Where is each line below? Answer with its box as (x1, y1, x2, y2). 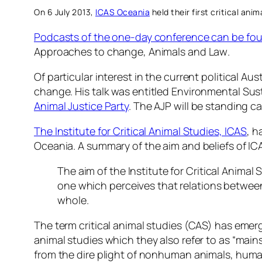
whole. (57, 193, 89, 207)
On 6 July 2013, (34, 6, 95, 18)
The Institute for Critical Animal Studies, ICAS (34, 124, 247, 138)
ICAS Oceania (95, 6, 150, 18)
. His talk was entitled (70, 84, 172, 98)
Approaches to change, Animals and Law (34, 44, 228, 58)
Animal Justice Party (34, 99, 129, 113)
